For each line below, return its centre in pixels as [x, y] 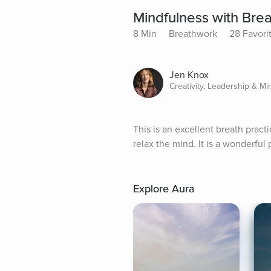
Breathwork [193, 34]
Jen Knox [189, 75]
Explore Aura [164, 189]
